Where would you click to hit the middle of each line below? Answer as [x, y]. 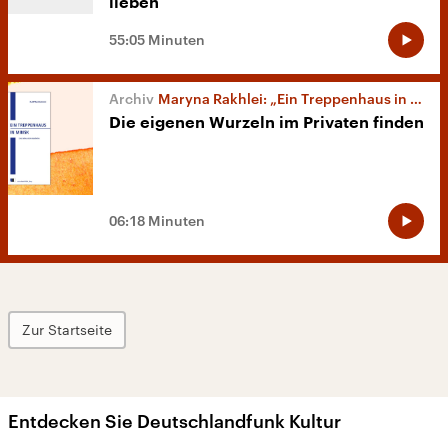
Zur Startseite [67, 330]
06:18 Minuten [157, 221]
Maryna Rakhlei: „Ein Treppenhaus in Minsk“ [284, 98]
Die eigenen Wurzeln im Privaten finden [266, 122]
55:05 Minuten [157, 39]
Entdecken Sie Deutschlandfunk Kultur [174, 421]
